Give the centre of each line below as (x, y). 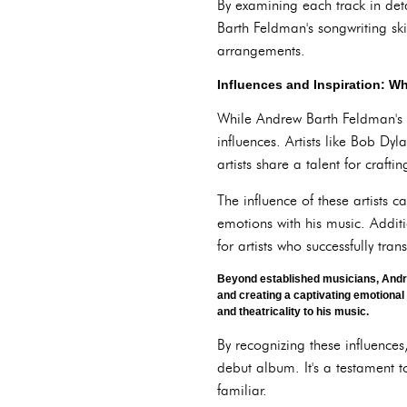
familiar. (242, 390)
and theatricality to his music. (293, 312)
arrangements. (261, 50)
